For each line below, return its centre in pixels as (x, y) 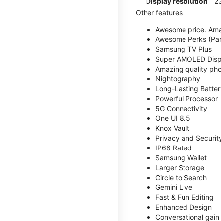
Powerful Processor (186, 98)
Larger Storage (180, 167)
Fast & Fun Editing (184, 197)
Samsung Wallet (181, 157)
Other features (159, 12)
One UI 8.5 (173, 118)
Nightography (178, 78)
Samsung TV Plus (184, 49)
